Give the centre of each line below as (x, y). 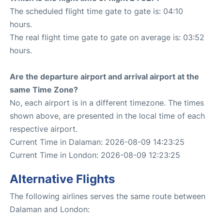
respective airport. (44, 129)
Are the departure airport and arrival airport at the (104, 77)
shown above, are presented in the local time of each (107, 116)
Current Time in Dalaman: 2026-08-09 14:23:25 (97, 142)
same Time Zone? (44, 90)
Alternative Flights (62, 179)
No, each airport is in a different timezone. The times (107, 103)
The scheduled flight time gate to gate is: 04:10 (96, 11)
